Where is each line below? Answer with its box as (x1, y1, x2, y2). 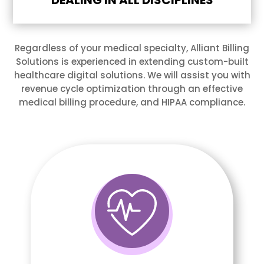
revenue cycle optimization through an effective (21, 82, 243, 95)
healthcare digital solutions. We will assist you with (14, 69, 250, 82)
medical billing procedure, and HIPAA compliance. (19, 96, 245, 109)
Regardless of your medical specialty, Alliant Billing (15, 42, 249, 55)
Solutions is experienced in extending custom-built (15, 55, 249, 68)
